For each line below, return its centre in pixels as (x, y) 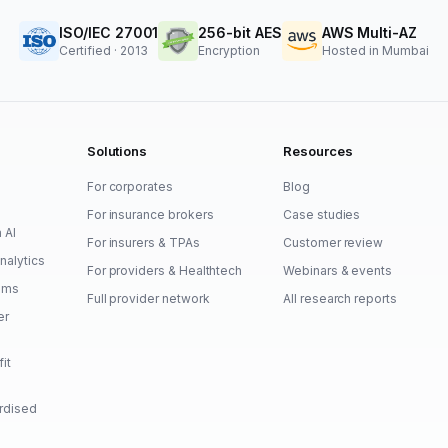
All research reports (340, 298)
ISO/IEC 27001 (109, 32)
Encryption (229, 50)
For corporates (129, 186)
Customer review (333, 242)
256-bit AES (240, 32)
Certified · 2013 (104, 50)
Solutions (117, 150)
